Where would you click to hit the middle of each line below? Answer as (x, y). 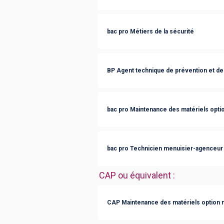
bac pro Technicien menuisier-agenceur (165, 148)
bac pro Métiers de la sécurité (150, 31)
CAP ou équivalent (135, 175)
